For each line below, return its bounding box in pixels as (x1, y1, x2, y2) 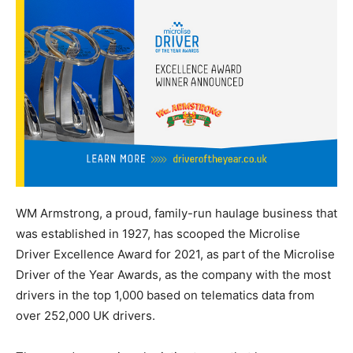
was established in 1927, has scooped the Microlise (16, 225, 300, 241)
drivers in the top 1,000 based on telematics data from (16, 287, 314, 303)
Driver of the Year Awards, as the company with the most (16, 266, 331, 282)
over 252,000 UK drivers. (16, 307, 155, 323)
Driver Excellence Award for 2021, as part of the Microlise (16, 246, 335, 262)
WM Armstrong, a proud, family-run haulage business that (16, 205, 337, 221)
